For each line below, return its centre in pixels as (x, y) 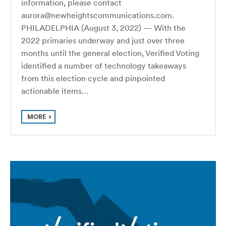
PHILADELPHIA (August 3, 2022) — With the (103, 27)
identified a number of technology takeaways (104, 65)
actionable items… (55, 91)
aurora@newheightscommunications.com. (98, 15)
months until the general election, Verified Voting (110, 53)
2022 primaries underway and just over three (103, 40)
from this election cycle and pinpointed (93, 78)
